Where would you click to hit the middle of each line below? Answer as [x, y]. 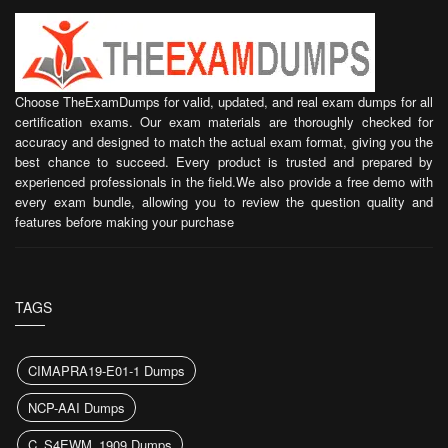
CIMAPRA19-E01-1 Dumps [106, 370]
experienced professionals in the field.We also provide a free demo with [224, 181]
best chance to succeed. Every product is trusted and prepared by [224, 161]
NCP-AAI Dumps [76, 407]
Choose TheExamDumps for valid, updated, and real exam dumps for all [224, 101]
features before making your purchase [124, 221]
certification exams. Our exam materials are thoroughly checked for [224, 121]
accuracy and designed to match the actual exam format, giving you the [224, 141]
